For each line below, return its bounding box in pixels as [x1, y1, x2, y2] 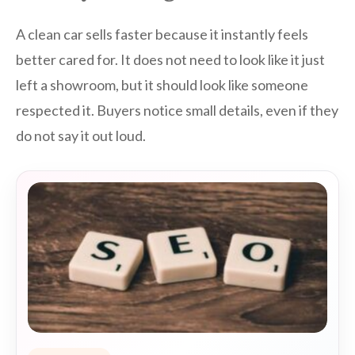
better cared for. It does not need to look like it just [16, 51, 325, 69]
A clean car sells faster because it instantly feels [16, 25, 308, 44]
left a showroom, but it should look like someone [16, 76, 308, 94]
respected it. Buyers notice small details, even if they [16, 101, 338, 120]
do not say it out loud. [16, 127, 146, 145]
